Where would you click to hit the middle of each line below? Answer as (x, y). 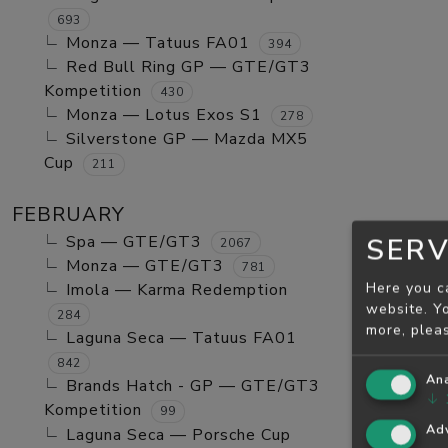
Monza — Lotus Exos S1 (164, 115)
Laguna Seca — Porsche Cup (178, 434)
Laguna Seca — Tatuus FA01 (181, 338)
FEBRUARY (68, 214)
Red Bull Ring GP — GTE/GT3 (188, 67)
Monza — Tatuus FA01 (158, 42)
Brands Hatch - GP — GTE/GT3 (193, 386)
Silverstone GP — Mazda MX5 (187, 139)
